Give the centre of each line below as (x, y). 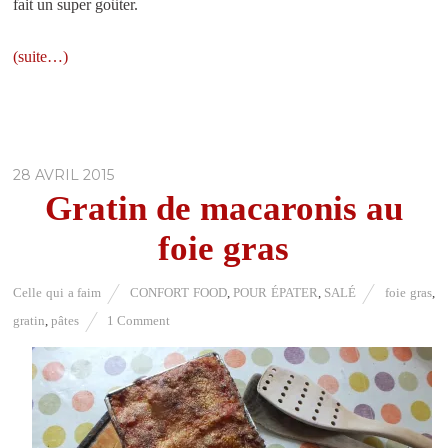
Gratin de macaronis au (223, 208)
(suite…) (41, 56)
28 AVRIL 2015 (64, 174)
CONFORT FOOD (178, 292)
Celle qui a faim (57, 292)
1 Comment (139, 320)
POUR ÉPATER (275, 292)
